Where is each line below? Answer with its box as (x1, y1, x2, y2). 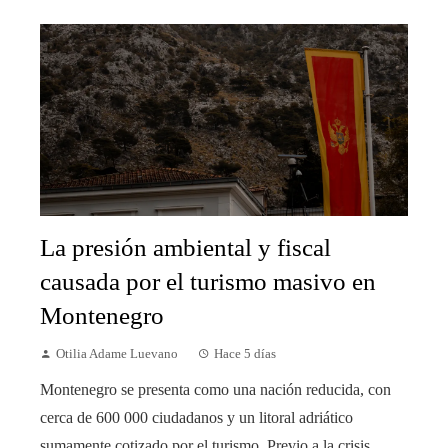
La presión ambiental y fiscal (40, 234, 331, 262)
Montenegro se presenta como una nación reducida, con (40, 381, 391, 399)
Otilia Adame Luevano (56, 347, 178, 362)
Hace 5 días (214, 347, 276, 362)
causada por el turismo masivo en (40, 268, 376, 296)
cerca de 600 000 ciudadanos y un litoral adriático (40, 409, 353, 427)
